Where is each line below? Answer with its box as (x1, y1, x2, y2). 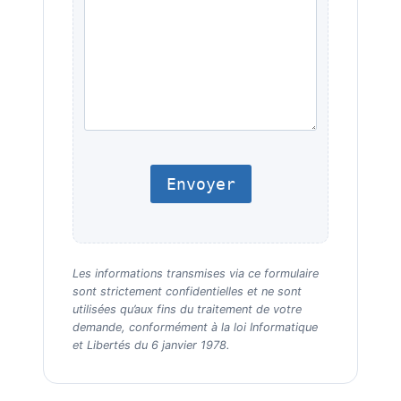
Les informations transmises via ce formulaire (73, 266, 319, 280)
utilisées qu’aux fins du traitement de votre (73, 302, 302, 316)
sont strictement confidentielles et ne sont (73, 284, 302, 298)
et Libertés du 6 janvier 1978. (73, 337, 230, 352)
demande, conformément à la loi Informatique (73, 320, 318, 334)
